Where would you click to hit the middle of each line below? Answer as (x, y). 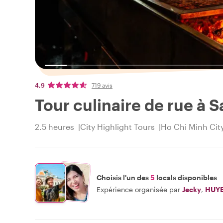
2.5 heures (55, 127)
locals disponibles (186, 177)
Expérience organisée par (138, 189)
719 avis (102, 85)
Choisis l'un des (123, 177)
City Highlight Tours (117, 127)
